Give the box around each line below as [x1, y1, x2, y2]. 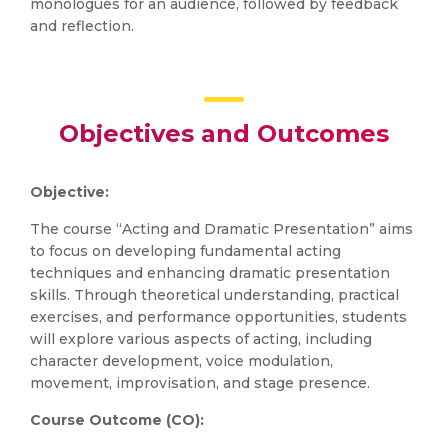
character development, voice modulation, [30, 352, 333, 370]
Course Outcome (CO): [30, 411, 204, 429]
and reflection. [30, 17, 134, 35]
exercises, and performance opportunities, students [30, 308, 407, 326]
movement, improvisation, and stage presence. [30, 374, 370, 392]
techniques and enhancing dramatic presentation [30, 264, 390, 282]
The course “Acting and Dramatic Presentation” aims [30, 220, 413, 238]
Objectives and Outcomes [59, 119, 389, 148]
